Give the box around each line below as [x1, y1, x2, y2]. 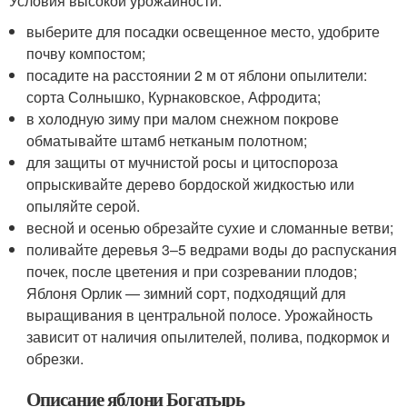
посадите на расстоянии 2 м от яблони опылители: [26, 65, 368, 86]
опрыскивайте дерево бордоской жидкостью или [26, 174, 355, 195]
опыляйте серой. [26, 195, 141, 217]
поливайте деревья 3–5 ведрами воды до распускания [26, 239, 398, 261]
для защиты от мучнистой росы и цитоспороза [26, 152, 339, 174]
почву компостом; [26, 43, 146, 65]
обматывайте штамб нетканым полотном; [26, 130, 308, 152]
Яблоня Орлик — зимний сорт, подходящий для [26, 283, 347, 304]
